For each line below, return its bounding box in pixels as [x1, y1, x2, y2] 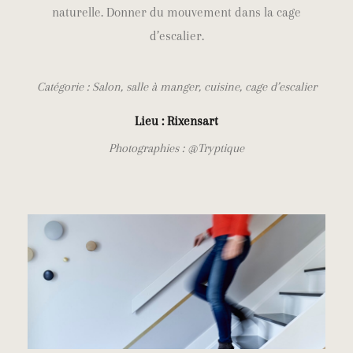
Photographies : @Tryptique [109, 141, 244, 156]
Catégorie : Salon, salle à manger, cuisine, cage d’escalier [36, 80, 317, 95]
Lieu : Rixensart [135, 113, 218, 129]
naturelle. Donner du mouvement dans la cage [52, 5, 301, 20]
